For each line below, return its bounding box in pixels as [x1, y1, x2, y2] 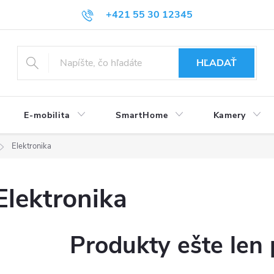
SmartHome [115, 109, 168, 121]
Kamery [213, 109, 246, 121]
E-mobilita [24, 109, 70, 121]
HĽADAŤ [196, 56, 237, 70]
